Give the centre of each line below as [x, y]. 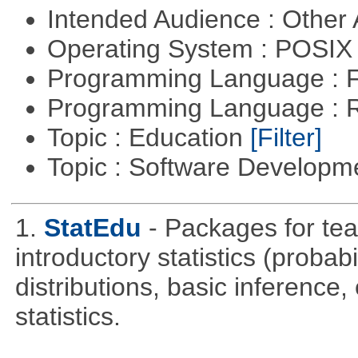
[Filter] [286, 138]
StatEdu [92, 228]
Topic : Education [148, 138]
